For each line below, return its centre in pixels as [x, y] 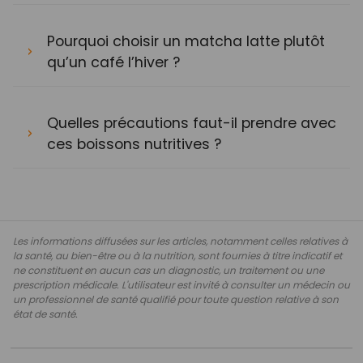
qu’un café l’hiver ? [113, 62]
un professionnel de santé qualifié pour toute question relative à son [176, 299]
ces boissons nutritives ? [134, 144]
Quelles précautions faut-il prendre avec [192, 123]
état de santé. [45, 314]
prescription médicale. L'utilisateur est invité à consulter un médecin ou [181, 284]
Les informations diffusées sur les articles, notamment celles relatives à [180, 241]
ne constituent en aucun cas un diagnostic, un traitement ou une [169, 270]
